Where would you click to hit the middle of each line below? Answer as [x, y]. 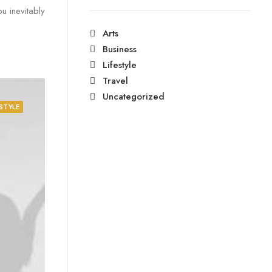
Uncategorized [134, 97]
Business [120, 49]
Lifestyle [120, 65]
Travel [115, 81]
